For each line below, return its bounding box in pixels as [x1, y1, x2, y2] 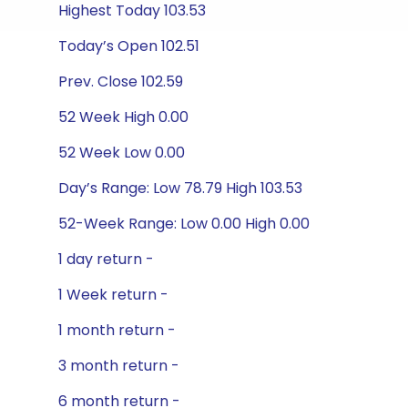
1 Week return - [58, 284, 168, 305]
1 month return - [58, 320, 176, 341]
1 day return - [58, 249, 154, 270]
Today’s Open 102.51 [58, 36, 199, 56]
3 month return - [58, 355, 179, 376]
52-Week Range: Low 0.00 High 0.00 [58, 213, 310, 234]
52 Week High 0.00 [58, 107, 189, 127]
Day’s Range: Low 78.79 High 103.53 [58, 178, 302, 199]
